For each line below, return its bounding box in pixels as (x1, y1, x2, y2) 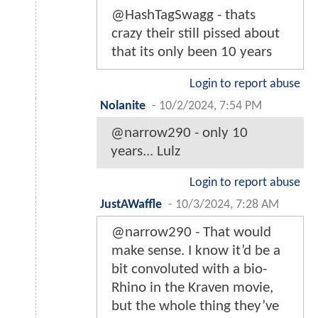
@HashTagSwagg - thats (111, 8, 256, 23)
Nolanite (100, 100, 146, 113)
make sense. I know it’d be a (111, 243, 280, 259)
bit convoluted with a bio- (111, 262, 267, 278)
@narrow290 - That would (111, 225, 271, 241)
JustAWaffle (100, 199, 162, 212)
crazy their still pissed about (111, 26, 280, 42)
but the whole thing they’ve (111, 299, 279, 314)
